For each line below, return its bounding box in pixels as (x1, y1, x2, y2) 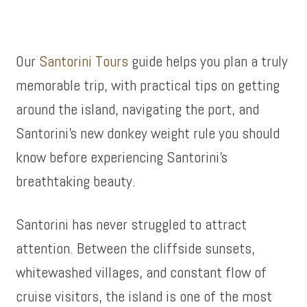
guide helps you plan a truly (128, 51, 288, 71)
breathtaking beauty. (16, 171, 136, 191)
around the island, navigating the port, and (16, 99, 260, 119)
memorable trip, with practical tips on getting (16, 75, 280, 95)
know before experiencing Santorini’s (16, 147, 228, 167)
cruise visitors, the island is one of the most (16, 286, 273, 306)
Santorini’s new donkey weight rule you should (16, 123, 280, 143)
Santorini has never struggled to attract (16, 214, 247, 234)
